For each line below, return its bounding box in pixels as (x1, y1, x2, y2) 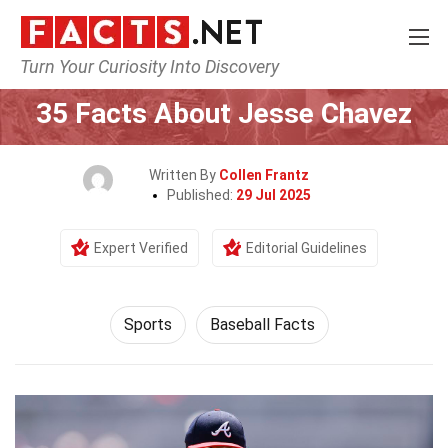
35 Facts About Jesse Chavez (36, 97, 412, 130)
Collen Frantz (219, 167, 309, 183)
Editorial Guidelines (246, 240, 367, 256)
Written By (149, 167, 219, 183)
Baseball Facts (209, 315, 315, 334)
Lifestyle (192, 68, 249, 84)
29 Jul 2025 (236, 187, 311, 203)
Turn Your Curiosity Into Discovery (20, 56, 279, 77)
